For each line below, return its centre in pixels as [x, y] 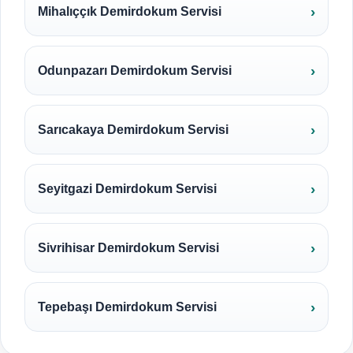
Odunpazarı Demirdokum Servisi [135, 71]
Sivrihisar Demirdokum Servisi [128, 248]
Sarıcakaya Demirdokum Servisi [133, 130]
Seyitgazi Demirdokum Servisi [127, 189]
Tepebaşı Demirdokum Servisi [127, 307]
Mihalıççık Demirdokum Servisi [130, 11]
